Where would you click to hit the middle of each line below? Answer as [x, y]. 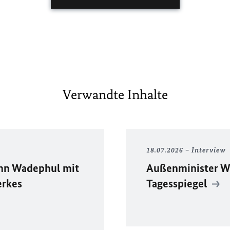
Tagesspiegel [178, 184]
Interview [208, 150]
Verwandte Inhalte [115, 94]
